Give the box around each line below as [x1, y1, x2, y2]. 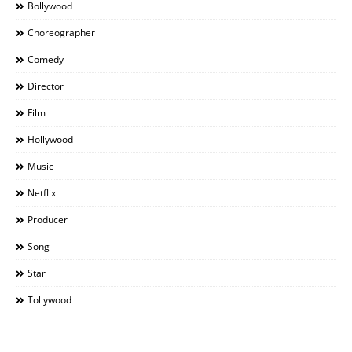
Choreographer [27, 25, 95, 39]
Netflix [27, 185, 56, 200]
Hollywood [27, 132, 73, 146]
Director [27, 79, 64, 93]
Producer [27, 212, 68, 226]
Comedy [27, 52, 64, 66]
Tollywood [27, 292, 71, 306]
